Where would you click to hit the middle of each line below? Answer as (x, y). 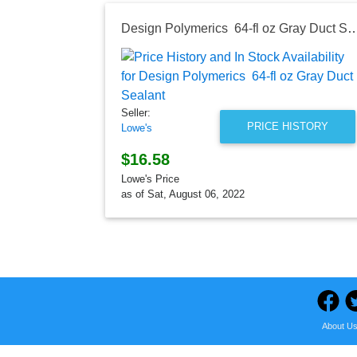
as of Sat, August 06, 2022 (183, 194)
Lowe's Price (150, 178)
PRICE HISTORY (287, 127)
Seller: (136, 112)
